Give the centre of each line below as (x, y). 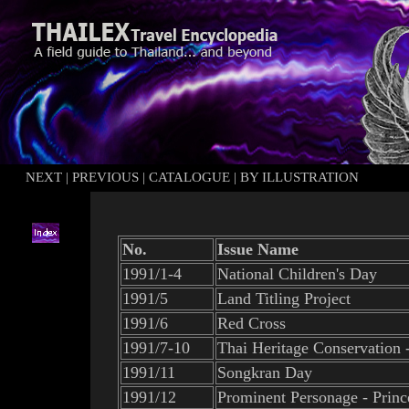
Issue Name (258, 249)
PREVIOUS (105, 177)
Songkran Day (265, 372)
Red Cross (252, 323)
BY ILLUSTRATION (299, 177)
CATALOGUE (189, 177)
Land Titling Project (284, 299)
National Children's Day (297, 274)
